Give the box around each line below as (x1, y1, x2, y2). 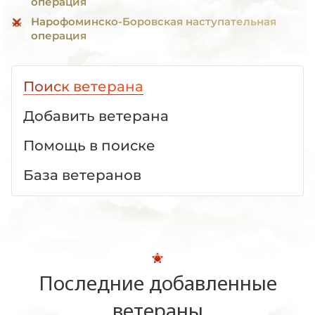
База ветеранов (23, 167, 141, 184)
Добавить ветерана (23, 108, 169, 124)
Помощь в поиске (23, 137, 155, 154)
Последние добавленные (38, 269, 277, 296)
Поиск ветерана (23, 78, 143, 95)
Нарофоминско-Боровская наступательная (31, 15, 276, 28)
